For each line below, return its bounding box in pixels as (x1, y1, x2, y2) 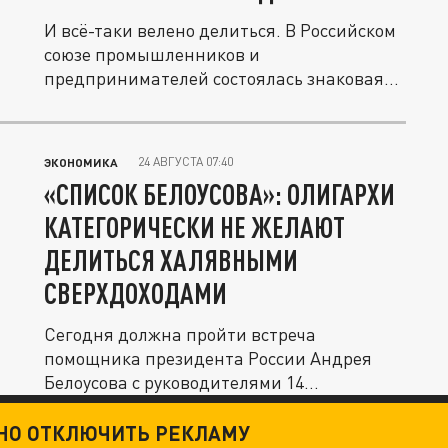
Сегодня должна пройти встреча (44, 323, 316, 346)
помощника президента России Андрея (44, 347, 372, 370)
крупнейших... (44, 395, 163, 418)
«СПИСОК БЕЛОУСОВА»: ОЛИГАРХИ (44, 177, 395, 212)
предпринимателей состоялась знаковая (44, 67, 384, 90)
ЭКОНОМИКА (44, 155, 118, 170)
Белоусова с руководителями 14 (44, 371, 304, 394)
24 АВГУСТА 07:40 (138, 154, 233, 170)
